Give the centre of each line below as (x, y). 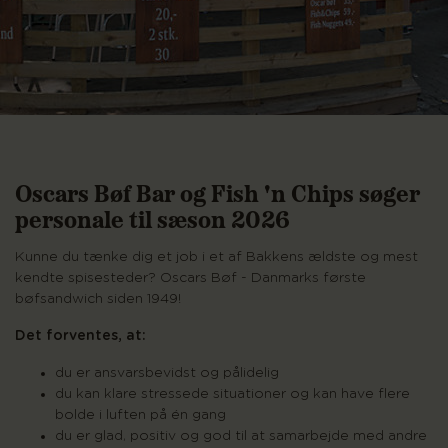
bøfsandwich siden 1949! (98, 299)
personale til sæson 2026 (152, 218)
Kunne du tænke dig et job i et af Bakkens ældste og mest (216, 257)
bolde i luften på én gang (140, 415)
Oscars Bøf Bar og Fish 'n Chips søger (217, 192)
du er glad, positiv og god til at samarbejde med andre (241, 436)
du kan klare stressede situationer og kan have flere (232, 394)
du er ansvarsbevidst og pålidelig (167, 373)
